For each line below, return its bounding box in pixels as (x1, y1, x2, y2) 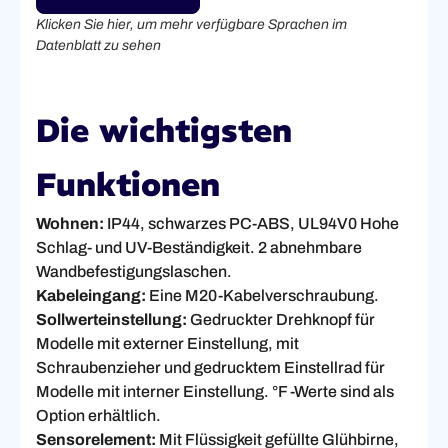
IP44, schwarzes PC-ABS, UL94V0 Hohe (104, 215, 399, 233)
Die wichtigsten (36, 111, 292, 152)
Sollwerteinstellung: (36, 311, 187, 329)
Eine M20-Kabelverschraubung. (146, 287, 379, 305)
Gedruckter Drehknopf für (187, 311, 375, 329)
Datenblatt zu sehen (36, 38, 161, 54)
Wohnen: (36, 215, 104, 233)
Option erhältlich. (36, 407, 161, 425)
